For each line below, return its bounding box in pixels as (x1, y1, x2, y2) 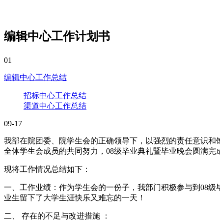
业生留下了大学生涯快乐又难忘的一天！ (4, 193, 145, 202)
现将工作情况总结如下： (4, 165, 90, 173)
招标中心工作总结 (24, 91, 86, 100)
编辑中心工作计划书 (4, 29, 110, 43)
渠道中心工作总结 (24, 101, 86, 110)
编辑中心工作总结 (4, 73, 67, 82)
